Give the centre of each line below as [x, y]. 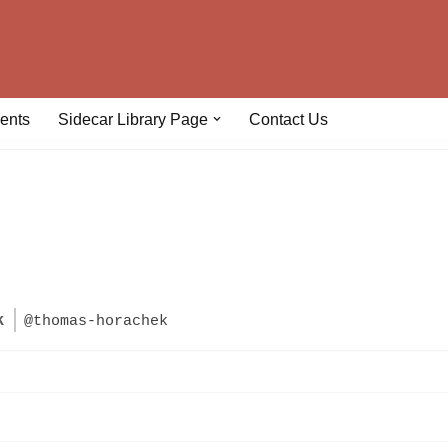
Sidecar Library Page [133, 119]
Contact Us [288, 119]
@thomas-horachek [96, 321]
